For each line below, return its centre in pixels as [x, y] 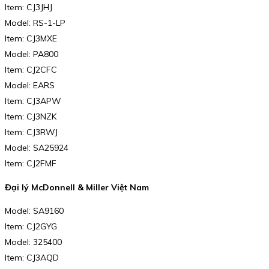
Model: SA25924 [37, 148]
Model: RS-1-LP [35, 23]
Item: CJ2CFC [31, 70]
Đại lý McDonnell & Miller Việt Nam [77, 187]
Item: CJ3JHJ [29, 8]
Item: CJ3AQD [32, 258]
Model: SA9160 [34, 211]
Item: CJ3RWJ [31, 132]
